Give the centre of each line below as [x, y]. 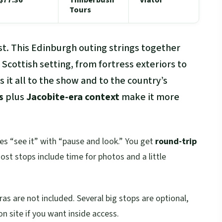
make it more [149, 97]
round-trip [176, 142]
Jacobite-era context [73, 97]
